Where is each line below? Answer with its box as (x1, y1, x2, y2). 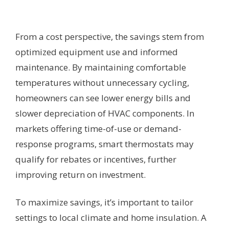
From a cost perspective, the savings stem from (15, 31, 204, 43)
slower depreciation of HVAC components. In (15, 107, 194, 120)
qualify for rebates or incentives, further (15, 153, 176, 166)
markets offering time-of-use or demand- (15, 123, 181, 135)
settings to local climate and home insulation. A (15, 212, 207, 224)
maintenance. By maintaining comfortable (15, 61, 186, 74)
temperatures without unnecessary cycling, (15, 77, 189, 89)
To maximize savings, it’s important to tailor (15, 196, 193, 209)
